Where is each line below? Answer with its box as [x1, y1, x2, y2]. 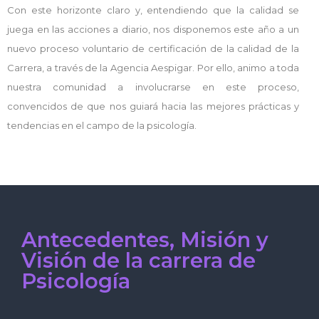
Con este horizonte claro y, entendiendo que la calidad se [7, 4, 299, 16]
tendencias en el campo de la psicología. [7, 120, 199, 132]
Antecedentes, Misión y [21, 227, 268, 253]
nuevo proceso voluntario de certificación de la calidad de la [7, 43, 299, 55]
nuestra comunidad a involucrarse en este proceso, [7, 81, 299, 93]
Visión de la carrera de [21, 248, 256, 273]
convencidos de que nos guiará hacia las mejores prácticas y [7, 100, 299, 113]
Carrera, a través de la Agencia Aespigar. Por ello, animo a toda [7, 62, 299, 74]
